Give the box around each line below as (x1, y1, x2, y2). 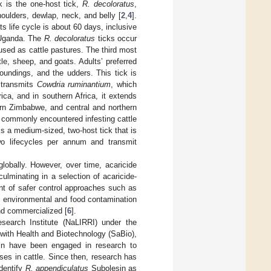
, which (111, 79, 137, 89)
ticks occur (95, 33, 137, 43)
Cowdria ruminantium (36, 79, 111, 89)
